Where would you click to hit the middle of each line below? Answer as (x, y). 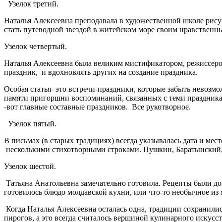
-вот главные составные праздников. (66, 107)
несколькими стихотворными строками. (74, 149)
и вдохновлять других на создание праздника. (120, 72)
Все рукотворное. (165, 107)
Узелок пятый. (32, 123)
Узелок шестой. (30, 166)
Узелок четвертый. (35, 46)
